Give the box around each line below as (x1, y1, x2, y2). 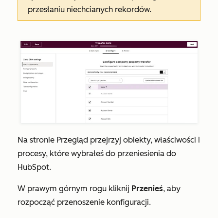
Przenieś (131, 184, 163, 193)
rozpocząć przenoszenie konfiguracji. (18, 198, 151, 207)
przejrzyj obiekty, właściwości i (90, 135, 200, 145)
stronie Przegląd (30, 135, 90, 145)
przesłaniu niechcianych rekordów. (28, 5, 151, 15)
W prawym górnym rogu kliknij (18, 184, 131, 193)
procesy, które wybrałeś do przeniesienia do (18, 149, 176, 158)
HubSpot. (18, 163, 53, 172)
